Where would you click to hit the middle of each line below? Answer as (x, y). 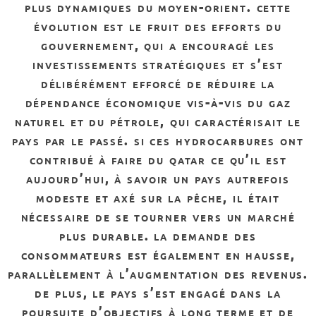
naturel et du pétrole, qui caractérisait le (158, 121)
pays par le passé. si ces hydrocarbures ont (158, 140)
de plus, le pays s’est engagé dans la (158, 292)
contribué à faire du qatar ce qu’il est (158, 159)
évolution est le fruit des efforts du (158, 25)
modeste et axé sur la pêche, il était (158, 197)
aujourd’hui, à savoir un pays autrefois (158, 178)
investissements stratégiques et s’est (158, 63)
